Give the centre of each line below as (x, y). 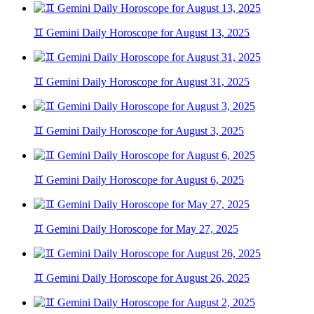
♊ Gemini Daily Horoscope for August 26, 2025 (142, 278)
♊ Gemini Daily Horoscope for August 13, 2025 (142, 33)
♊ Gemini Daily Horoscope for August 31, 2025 (142, 82)
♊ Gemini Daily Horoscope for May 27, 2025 (136, 229)
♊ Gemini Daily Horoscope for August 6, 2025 (139, 180)
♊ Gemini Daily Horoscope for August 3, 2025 (139, 131)
